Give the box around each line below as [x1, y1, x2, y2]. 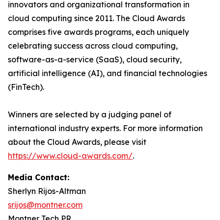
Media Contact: [8, 172, 69, 182]
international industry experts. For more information [8, 123, 203, 133]
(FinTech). [8, 82, 44, 92]
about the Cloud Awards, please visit [8, 137, 146, 147]
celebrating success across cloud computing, [8, 41, 178, 51]
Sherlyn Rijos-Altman [8, 186, 86, 196]
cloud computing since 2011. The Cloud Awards [8, 13, 185, 23]
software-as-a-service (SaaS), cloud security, [8, 55, 182, 64]
